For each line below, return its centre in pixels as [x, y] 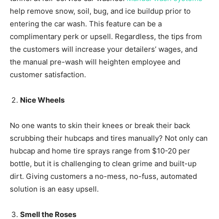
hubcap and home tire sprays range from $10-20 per [100, 151]
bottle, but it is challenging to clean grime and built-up [103, 163]
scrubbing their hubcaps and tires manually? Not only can [109, 138]
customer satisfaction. [48, 74]
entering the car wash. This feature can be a [86, 23]
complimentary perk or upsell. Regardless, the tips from [106, 36]
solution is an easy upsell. [54, 189]
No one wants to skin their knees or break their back [100, 125]
